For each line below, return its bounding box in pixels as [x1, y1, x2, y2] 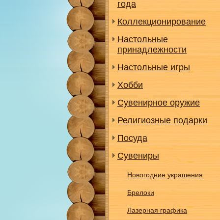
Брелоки [127, 189, 154, 196]
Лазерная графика [127, 206, 187, 214]
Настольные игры [117, 62, 190, 72]
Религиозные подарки [117, 115, 207, 125]
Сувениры [117, 151, 159, 161]
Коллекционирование [117, 17, 206, 27]
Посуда [117, 133, 147, 143]
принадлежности [117, 45, 187, 55]
